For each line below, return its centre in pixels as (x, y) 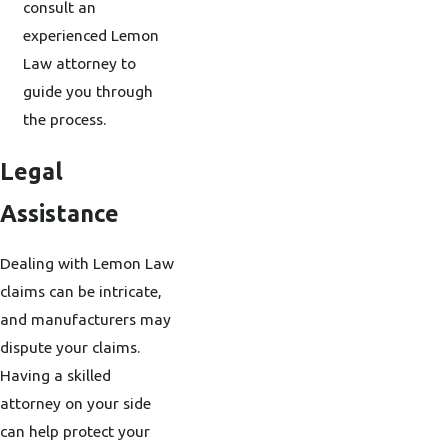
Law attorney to (80, 62)
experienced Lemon (91, 34)
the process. (65, 118)
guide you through (88, 90)
